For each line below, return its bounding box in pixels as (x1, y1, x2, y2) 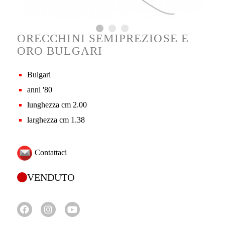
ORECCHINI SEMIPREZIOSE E (17, 32, 189, 45)
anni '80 (27, 85, 52, 94)
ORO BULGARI (17, 44, 103, 57)
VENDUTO (27, 171, 74, 183)
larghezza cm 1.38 (27, 115, 85, 124)
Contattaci (34, 148, 67, 157)
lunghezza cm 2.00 (27, 100, 87, 109)
